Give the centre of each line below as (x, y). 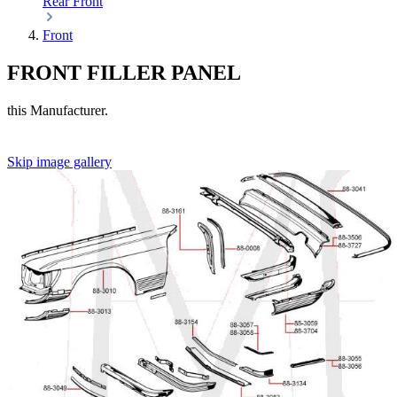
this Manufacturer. (58, 110)
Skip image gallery (59, 161)
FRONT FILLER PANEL (124, 72)
